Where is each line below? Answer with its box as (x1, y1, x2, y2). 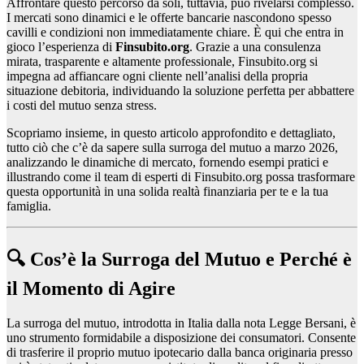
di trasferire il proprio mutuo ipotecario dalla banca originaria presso (6, 345, 353, 360)
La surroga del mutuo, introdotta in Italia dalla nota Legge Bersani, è (6, 316, 356, 331)
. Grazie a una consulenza (189, 40, 321, 54)
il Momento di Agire (6, 278, 175, 300)
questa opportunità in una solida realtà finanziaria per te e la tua (6, 184, 328, 199)
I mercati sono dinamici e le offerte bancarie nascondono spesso (6, 11, 331, 25)
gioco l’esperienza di (6, 40, 115, 54)
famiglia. (6, 199, 51, 214)
